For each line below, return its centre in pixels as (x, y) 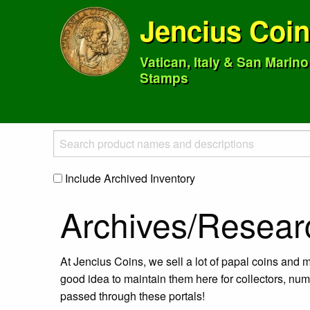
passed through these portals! (133, 296)
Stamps (164, 77)
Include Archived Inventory (129, 179)
